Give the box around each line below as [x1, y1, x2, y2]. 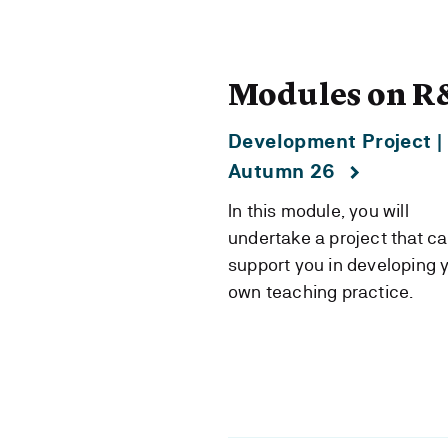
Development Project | [228, 130, 443, 153]
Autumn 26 [228, 160, 336, 183]
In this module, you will [228, 200, 409, 221]
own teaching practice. [228, 281, 414, 302]
